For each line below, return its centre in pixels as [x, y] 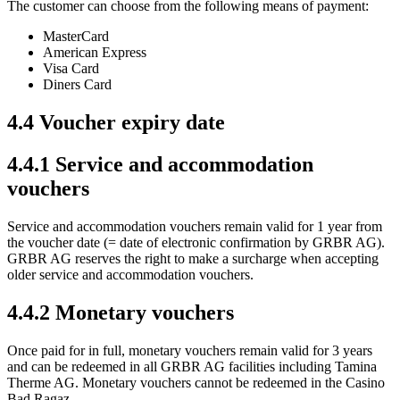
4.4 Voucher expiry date [116, 122]
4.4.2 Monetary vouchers [121, 312]
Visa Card [71, 69]
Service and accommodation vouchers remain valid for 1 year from [195, 226]
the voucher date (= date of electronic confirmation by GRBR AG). [196, 242]
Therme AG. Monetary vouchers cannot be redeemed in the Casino [196, 382]
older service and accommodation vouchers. [130, 274]
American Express [95, 53]
